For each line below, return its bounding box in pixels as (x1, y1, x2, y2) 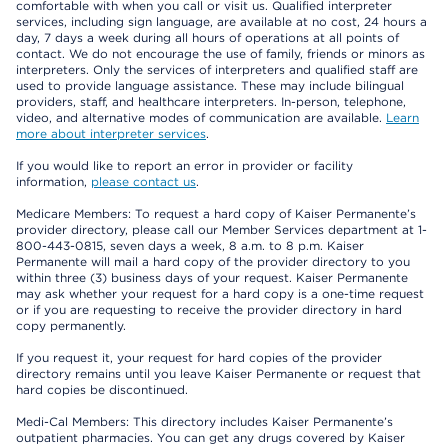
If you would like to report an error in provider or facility (16, 158, 353, 174)
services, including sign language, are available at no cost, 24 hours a (16, 14, 427, 30)
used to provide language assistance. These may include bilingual (16, 78, 404, 94)
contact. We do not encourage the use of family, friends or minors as (16, 46, 425, 62)
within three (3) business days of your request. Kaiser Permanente (16, 270, 408, 286)
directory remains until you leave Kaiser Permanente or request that (16, 366, 421, 382)
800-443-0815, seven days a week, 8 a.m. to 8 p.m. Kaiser (16, 238, 364, 254)
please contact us (91, 174, 196, 190)
